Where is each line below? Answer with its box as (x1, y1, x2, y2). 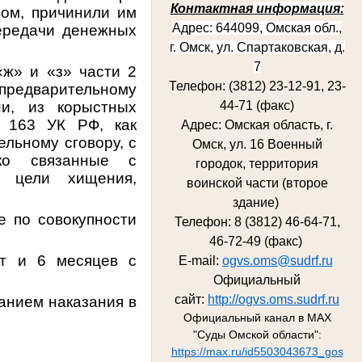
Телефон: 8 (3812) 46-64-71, (174, 214, 340, 229)
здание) (232, 195, 282, 209)
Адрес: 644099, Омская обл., (172, 20, 342, 35)
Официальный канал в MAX (183, 310, 331, 324)
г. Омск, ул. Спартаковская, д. (169, 40, 345, 54)
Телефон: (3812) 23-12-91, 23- (168, 78, 346, 93)
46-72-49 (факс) (208, 234, 305, 248)
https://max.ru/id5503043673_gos (170, 344, 343, 358)
